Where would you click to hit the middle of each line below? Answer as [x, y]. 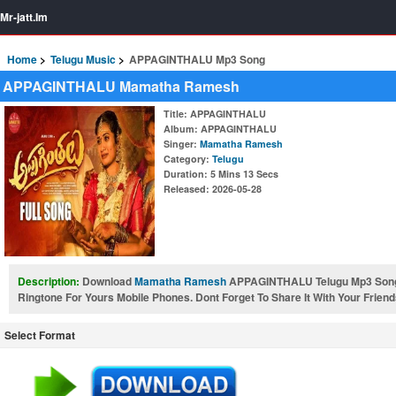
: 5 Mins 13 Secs [241, 174]
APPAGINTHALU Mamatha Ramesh [121, 86]
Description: [50, 281]
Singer [179, 144]
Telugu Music [83, 59]
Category [185, 159]
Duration [184, 174]
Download [108, 281]
